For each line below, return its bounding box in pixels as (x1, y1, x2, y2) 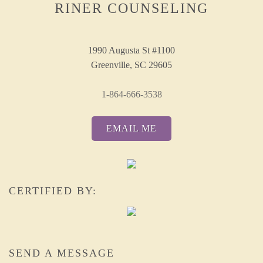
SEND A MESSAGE (9, 247, 114, 259)
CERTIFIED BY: (9, 185, 97, 197)
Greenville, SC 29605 (91, 60, 172, 70)
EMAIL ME (106, 123, 157, 133)
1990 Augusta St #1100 (88, 45, 175, 55)
